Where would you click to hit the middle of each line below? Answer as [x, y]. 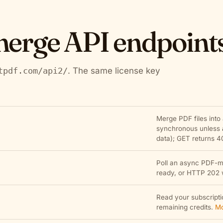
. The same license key [114, 71]
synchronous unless [189, 128]
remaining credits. [185, 207]
